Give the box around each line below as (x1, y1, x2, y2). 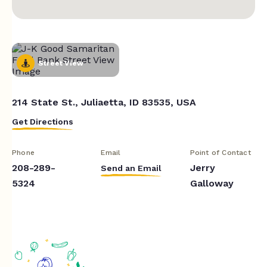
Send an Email (101, 163, 162, 173)
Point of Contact (190, 148, 251, 157)
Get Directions (12, 116, 73, 126)
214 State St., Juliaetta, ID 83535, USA (12, 96, 196, 108)
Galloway (190, 177, 234, 189)
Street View (38, 58, 84, 67)
